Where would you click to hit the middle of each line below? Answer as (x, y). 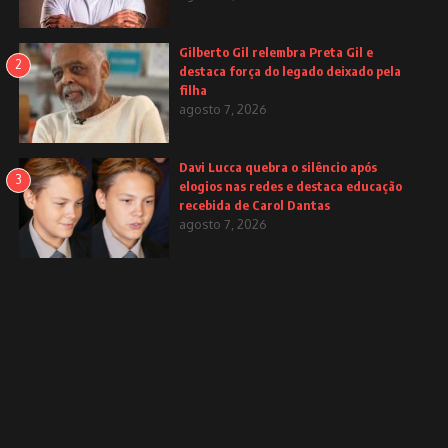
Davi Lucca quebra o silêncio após (278, 166)
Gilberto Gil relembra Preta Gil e (276, 51)
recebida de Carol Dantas (255, 204)
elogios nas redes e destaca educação (291, 185)
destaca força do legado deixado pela (290, 70)
